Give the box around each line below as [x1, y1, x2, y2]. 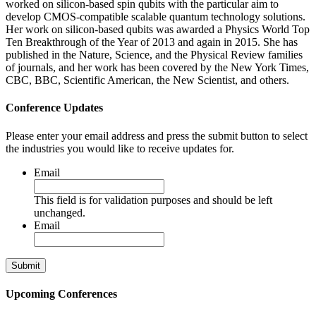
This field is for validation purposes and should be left [34, 193, 272, 206]
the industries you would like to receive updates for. [6, 142, 234, 154]
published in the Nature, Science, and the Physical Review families [6, 49, 303, 61]
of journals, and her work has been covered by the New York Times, [6, 61, 309, 74]
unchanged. [34, 206, 85, 219]
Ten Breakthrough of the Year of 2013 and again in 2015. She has [6, 36, 298, 49]
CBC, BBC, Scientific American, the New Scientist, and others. [6, 74, 289, 87]
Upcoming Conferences [6, 288, 117, 300]
